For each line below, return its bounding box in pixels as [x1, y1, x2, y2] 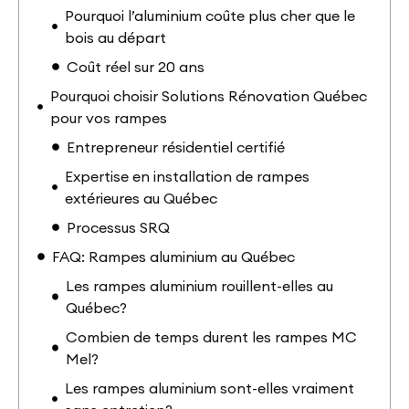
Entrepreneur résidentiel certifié [67, 137, 285, 156]
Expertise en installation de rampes [65, 166, 310, 185]
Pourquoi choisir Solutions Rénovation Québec [49, 86, 367, 105]
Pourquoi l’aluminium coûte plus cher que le [65, 5, 356, 25]
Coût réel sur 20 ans [67, 57, 204, 76]
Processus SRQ [67, 217, 170, 236]
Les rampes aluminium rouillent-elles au [66, 276, 334, 295]
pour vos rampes [49, 108, 167, 127]
